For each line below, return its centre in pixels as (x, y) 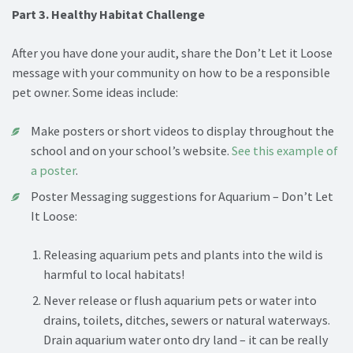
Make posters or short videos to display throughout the (182, 131)
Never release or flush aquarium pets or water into (180, 301)
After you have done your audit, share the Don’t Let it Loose (172, 53)
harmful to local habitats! (114, 275)
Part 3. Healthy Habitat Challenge (108, 15)
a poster (53, 171)
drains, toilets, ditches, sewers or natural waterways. (187, 320)
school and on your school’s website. (131, 151)
